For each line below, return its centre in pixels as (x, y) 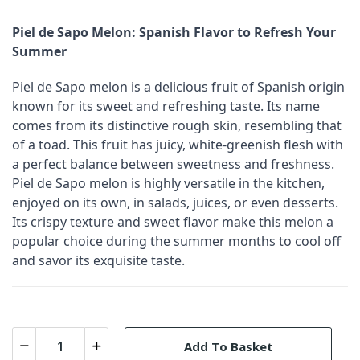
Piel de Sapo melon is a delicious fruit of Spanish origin (178, 87)
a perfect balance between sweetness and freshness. (173, 164)
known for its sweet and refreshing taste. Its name (166, 106)
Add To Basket (228, 346)
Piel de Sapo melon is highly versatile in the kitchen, (168, 183)
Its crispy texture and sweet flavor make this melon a (173, 222)
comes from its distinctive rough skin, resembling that (177, 125)
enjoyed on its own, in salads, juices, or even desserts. (175, 202)
